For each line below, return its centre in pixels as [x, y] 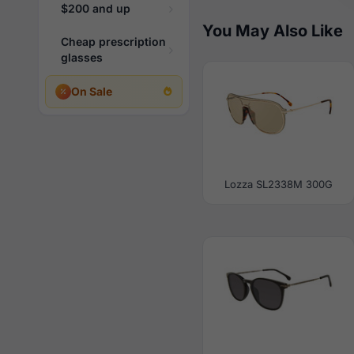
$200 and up [96, 8]
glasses [82, 57]
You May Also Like [273, 31]
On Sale [92, 91]
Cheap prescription [113, 41]
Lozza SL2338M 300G [279, 184]
